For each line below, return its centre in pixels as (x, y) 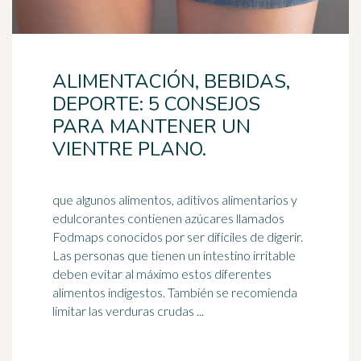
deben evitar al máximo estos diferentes (162, 274)
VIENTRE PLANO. (129, 149)
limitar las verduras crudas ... (128, 311)
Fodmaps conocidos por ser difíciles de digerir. (178, 237)
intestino (227, 255)
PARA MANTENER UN (151, 127)
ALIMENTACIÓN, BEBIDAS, (171, 81)
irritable (273, 255)
